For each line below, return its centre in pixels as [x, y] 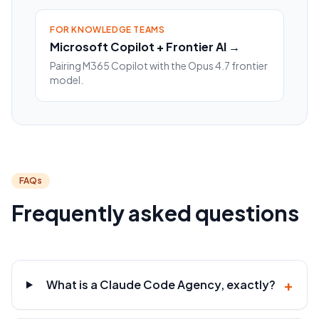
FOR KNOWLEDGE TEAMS [108, 30]
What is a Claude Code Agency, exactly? [161, 285]
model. [67, 80]
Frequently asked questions [155, 213]
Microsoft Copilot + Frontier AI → [145, 47]
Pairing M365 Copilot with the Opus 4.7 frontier [159, 66]
